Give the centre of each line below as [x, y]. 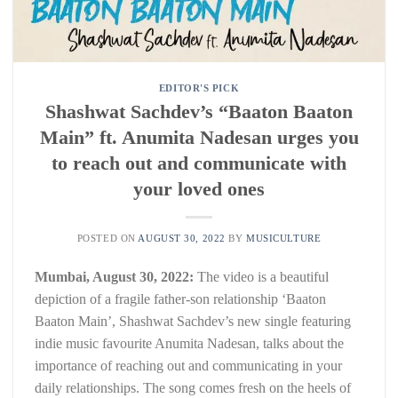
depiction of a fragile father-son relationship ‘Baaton [180, 298]
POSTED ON [107, 238]
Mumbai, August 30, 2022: [114, 276]
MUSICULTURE [284, 238]
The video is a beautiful [261, 276]
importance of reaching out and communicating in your [188, 365]
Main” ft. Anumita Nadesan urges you [199, 137]
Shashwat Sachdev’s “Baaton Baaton [199, 111]
